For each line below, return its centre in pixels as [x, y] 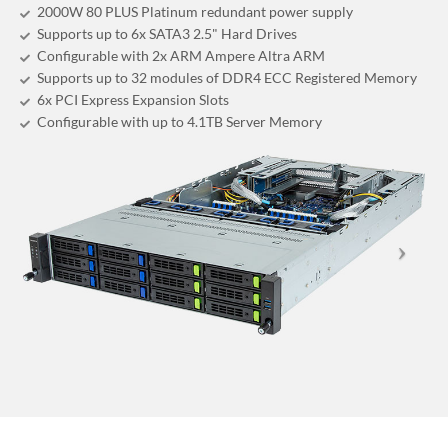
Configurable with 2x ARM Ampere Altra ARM [181, 55]
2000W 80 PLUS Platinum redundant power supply [195, 11]
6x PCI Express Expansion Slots [133, 99]
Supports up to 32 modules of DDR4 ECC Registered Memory [227, 77]
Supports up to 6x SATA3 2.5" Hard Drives [167, 33]
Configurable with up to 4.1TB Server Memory [179, 121]
